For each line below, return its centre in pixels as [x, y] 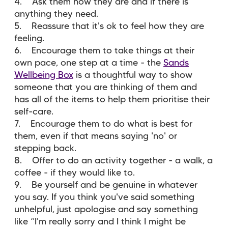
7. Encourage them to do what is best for [103, 124]
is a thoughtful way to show [133, 76]
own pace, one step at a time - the [89, 63]
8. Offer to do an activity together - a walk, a [113, 161]
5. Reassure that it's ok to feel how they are [109, 27]
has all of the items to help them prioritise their [112, 100]
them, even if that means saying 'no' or [96, 137]
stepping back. [45, 149]
